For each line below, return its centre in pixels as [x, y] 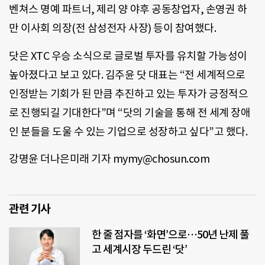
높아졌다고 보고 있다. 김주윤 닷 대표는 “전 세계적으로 [127, 75]
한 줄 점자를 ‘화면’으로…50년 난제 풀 [170, 235]
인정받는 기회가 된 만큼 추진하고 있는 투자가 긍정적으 [128, 93]
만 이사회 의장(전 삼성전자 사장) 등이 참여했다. [112, 28]
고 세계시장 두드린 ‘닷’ [140, 250]
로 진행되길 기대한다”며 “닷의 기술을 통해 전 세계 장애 [130, 112]
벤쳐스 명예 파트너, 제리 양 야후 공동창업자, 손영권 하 [128, 9]
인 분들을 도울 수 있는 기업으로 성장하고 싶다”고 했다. [128, 131]
